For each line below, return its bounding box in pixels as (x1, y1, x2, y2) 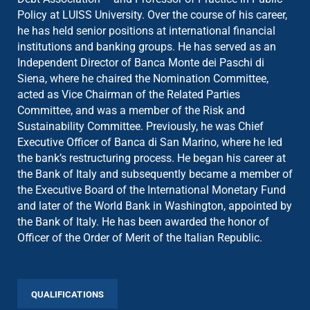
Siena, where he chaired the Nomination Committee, (17, 71, 268, 85)
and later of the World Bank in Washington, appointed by (17, 199, 292, 212)
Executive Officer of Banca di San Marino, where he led (17, 135, 282, 149)
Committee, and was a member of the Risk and (17, 103, 245, 117)
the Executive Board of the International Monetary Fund (17, 183, 286, 197)
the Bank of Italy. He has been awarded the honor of (17, 215, 269, 228)
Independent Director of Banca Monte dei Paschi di (17, 55, 264, 69)
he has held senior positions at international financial (17, 24, 275, 37)
